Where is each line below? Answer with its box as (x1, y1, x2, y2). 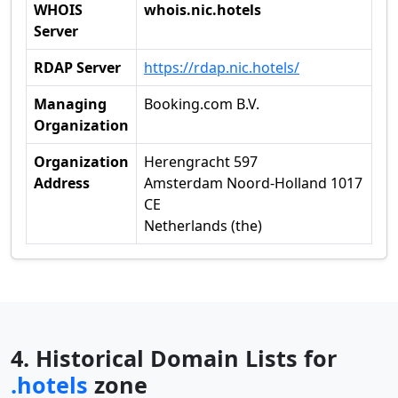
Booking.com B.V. (144, 94, 259, 114)
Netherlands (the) (144, 216, 262, 235)
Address (34, 173, 90, 193)
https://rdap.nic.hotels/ (144, 58, 299, 77)
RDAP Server (34, 58, 121, 77)
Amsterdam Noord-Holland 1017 (144, 173, 362, 193)
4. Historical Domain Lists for (11, 343, 337, 373)
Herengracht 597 (144, 152, 258, 171)
